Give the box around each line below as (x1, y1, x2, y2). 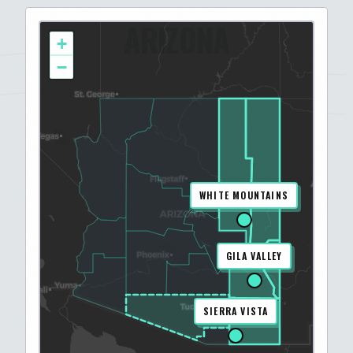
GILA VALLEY (226, 249, 283, 262)
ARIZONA (123, 16, 230, 63)
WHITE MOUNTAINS (199, 188, 288, 202)
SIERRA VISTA (203, 304, 269, 318)
